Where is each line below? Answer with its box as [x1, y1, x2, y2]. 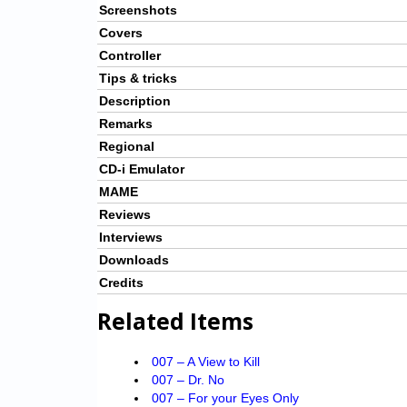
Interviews [99, 230, 163, 245]
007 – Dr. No [151, 372, 224, 388]
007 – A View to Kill [151, 354, 260, 370]
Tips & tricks [99, 71, 177, 86]
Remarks [99, 116, 153, 132]
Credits [99, 275, 144, 291]
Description [99, 94, 171, 109]
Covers [99, 25, 143, 41]
